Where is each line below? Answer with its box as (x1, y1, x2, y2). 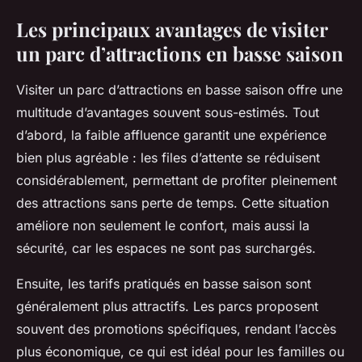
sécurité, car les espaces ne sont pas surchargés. (16, 239, 316, 256)
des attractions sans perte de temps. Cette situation (16, 194, 329, 211)
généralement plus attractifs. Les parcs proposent (16, 297, 318, 314)
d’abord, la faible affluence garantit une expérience (16, 126, 326, 143)
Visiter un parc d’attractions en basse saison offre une (16, 81, 343, 98)
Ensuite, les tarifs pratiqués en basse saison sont (16, 275, 311, 292)
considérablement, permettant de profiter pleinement (16, 171, 337, 188)
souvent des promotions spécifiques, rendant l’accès (16, 320, 336, 337)
